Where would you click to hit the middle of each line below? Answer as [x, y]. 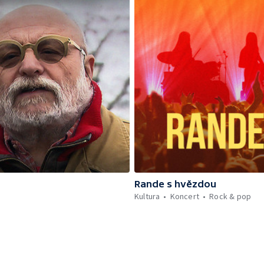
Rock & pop [230, 196]
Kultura [147, 196]
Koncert [185, 196]
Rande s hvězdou [175, 184]
